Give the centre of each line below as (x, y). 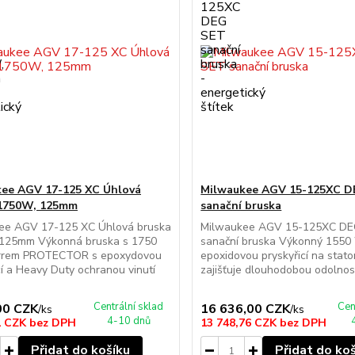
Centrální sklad (129, 307)
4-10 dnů (128, 321)
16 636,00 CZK (246, 309)
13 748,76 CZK (240, 323)
